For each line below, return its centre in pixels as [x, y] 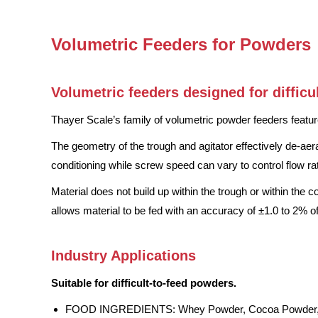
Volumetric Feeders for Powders [181, 44]
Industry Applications [124, 256]
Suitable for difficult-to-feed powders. [144, 283]
